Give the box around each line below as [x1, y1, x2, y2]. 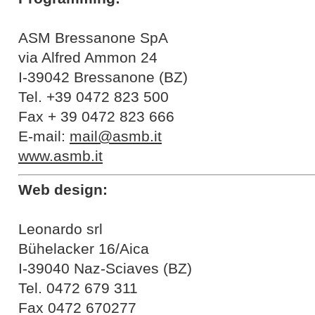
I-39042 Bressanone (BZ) [18, 69, 188, 86]
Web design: [18, 181, 108, 198]
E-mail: [18, 128, 70, 145]
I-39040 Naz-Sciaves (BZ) [18, 260, 192, 277]
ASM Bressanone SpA [18, 30, 168, 46]
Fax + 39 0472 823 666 [18, 108, 174, 125]
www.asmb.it [18, 148, 103, 165]
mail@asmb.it [70, 128, 162, 145]
